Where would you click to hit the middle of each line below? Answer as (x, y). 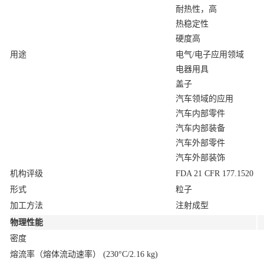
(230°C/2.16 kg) (131, 254)
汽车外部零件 (200, 143)
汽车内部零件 (200, 113)
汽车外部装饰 (200, 158)
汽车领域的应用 (204, 99)
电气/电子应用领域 (210, 55)
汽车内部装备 (200, 128)
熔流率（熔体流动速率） (57, 254)
